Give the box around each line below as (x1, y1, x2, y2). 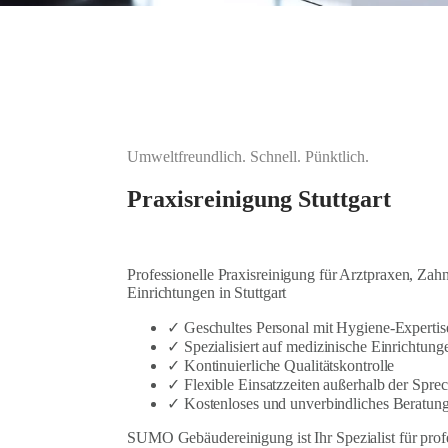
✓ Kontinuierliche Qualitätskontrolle (167, 357, 395, 375)
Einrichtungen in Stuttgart (127, 284, 287, 302)
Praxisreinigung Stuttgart (127, 186, 391, 213)
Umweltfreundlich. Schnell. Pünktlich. (127, 148, 369, 166)
